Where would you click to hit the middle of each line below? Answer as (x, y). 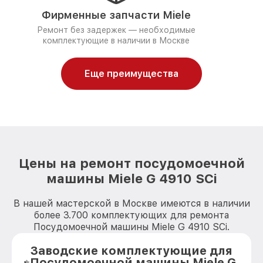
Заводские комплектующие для (131, 251)
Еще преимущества (131, 74)
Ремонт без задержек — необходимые (116, 30)
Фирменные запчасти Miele (116, 15)
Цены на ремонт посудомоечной (131, 163)
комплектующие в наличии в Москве (116, 41)
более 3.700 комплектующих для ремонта (131, 215)
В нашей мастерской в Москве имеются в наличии (131, 203)
